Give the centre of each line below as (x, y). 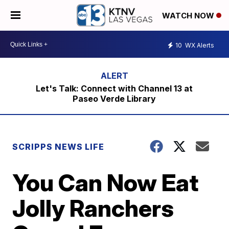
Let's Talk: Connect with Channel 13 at (114, 88)
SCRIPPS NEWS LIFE (59, 147)
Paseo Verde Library (114, 99)
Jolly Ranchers (93, 208)
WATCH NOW (189, 16)
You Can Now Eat (106, 182)
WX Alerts (199, 45)
